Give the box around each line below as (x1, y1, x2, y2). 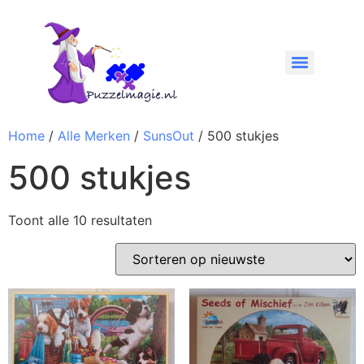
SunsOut (143, 127, 194, 144)
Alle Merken (58, 127, 130, 144)
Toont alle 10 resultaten (8, 211, 152, 228)
